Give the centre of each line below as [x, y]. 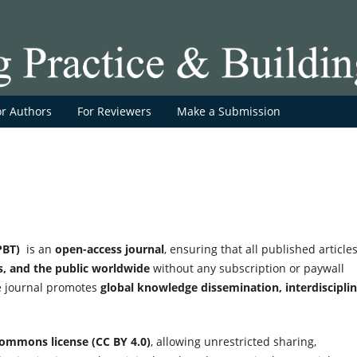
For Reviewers [114, 111]
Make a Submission [228, 111]
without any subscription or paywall [247, 268]
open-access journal [110, 249]
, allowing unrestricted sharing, [233, 341]
